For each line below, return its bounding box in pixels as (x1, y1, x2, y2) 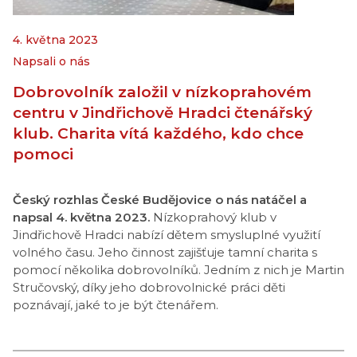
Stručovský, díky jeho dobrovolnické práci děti (13, 280, 285, 295)
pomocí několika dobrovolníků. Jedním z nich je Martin (13, 262, 344, 277)
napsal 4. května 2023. (13, 210, 150, 225)
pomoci (13, 145, 73, 163)
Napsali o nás (13, 54, 90, 69)
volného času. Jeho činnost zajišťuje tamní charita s (13, 245, 317, 260)
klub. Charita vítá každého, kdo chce (13, 124, 304, 143)
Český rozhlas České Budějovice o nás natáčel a (13, 192, 307, 207)
